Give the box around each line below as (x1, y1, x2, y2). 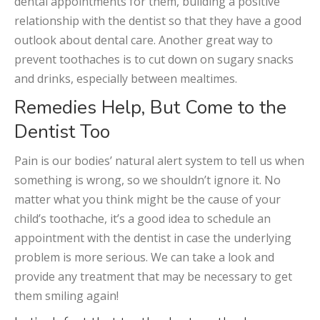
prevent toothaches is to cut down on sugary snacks (14, 51, 294, 68)
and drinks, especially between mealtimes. (14, 71, 237, 87)
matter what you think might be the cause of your (14, 191, 281, 208)
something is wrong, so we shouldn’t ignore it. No (14, 172, 281, 189)
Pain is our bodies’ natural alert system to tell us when (14, 153, 304, 169)
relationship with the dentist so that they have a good (14, 13, 301, 29)
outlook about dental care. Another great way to (14, 32, 273, 49)
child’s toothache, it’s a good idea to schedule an (14, 211, 271, 227)
